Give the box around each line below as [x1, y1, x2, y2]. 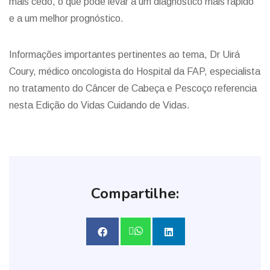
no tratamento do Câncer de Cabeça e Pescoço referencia [9, 83, 257, 93]
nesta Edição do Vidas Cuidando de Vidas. [9, 100, 190, 110]
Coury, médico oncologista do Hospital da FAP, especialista [9, 66, 260, 77]
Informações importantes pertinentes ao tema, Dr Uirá [9, 49, 240, 60]
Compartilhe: [91, 184, 179, 203]
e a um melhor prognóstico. [9, 13, 124, 24]
